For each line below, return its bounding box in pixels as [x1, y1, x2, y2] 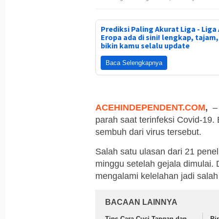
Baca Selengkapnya [106, 59, 162, 66]
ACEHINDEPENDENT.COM [95, 102, 205, 112]
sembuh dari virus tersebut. [95, 127, 201, 137]
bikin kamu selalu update [101, 40, 190, 50]
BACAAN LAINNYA [105, 197, 177, 206]
